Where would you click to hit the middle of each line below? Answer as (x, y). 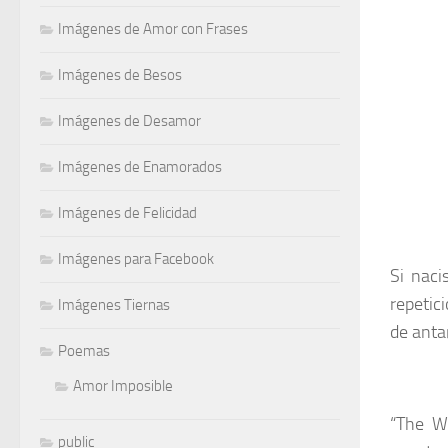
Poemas (84, 351)
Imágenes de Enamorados (140, 167)
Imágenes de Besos (120, 75)
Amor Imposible (123, 386)
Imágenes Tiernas (114, 305)
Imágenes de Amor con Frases (153, 29)
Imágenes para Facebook (136, 259)
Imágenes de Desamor (129, 121)
